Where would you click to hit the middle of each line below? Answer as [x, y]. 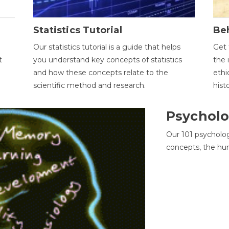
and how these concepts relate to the [100, 72]
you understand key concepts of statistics [107, 60]
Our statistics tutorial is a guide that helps [107, 47]
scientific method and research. [89, 85]
